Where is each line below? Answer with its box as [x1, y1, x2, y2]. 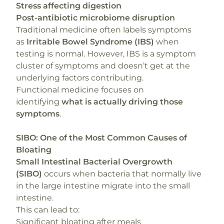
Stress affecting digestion [16, 1, 121, 10]
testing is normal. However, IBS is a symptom [16, 49, 196, 58]
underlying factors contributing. [16, 73, 143, 82]
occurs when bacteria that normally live [42, 169, 201, 178]
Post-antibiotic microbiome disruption [16, 13, 175, 22]
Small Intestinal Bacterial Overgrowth [16, 157, 172, 166]
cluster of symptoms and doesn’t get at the [16, 61, 190, 70]
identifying [16, 97, 61, 106]
